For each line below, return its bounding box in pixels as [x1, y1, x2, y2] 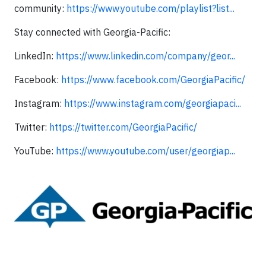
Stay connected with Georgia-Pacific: [14, 26, 170, 38]
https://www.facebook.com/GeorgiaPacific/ [61, 74, 245, 85]
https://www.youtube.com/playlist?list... [66, 2, 235, 14]
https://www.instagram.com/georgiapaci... [64, 97, 241, 109]
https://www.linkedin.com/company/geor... [56, 50, 235, 62]
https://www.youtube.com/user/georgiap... [56, 145, 235, 157]
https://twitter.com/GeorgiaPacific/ [49, 121, 197, 133]
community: [14, 2, 66, 14]
